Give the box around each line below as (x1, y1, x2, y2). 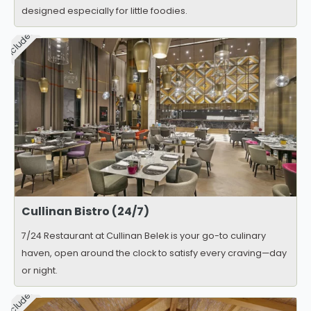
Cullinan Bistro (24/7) (22, 203, 149, 220)
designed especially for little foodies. (22, 5, 187, 17)
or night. (22, 264, 58, 277)
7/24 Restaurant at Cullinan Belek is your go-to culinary (22, 230, 266, 242)
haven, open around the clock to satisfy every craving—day (22, 247, 287, 260)
